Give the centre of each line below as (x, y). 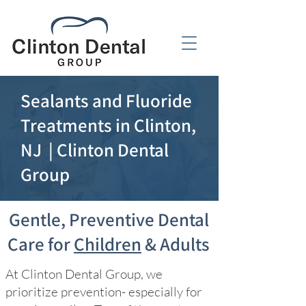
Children (108, 244)
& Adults (176, 244)
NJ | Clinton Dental (95, 150)
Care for (41, 244)
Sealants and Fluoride (106, 100)
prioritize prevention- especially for (104, 292)
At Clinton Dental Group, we (84, 274)
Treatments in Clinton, (108, 125)
